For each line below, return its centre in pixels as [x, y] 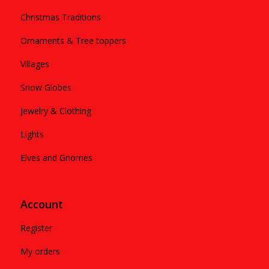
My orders [40, 251]
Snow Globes [46, 87]
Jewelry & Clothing [56, 110]
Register [36, 228]
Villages [35, 64]
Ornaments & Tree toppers [73, 40]
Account [41, 204]
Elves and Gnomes [56, 157]
